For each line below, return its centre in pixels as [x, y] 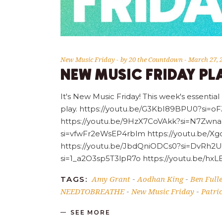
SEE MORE [90, 213]
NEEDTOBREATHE [92, 191]
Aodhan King [160, 179]
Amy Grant [111, 179]
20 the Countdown [157, 59]
